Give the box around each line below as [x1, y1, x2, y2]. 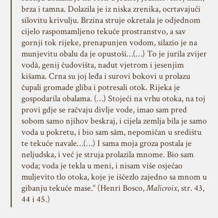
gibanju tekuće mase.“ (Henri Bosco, [21, 182, 146, 194]
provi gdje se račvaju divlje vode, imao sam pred [21, 104, 187, 115]
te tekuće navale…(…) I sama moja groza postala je [21, 138, 192, 149]
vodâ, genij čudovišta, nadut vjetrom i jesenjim [21, 59, 184, 71]
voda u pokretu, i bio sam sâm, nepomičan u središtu [21, 127, 201, 138]
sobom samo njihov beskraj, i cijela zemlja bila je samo [21, 115, 207, 127]
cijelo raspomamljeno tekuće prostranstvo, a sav [21, 26, 186, 37]
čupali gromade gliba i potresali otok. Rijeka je [21, 82, 180, 93]
